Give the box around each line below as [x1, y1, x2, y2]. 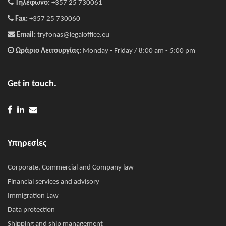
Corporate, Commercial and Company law [8, 163, 134, 172]
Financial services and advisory [8, 178, 99, 186]
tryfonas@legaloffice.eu [37, 31, 109, 39]
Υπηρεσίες [8, 138, 46, 148]
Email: [17, 31, 36, 39]
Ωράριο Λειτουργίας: [16, 47, 81, 55]
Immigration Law [8, 192, 59, 200]
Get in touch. [8, 79, 56, 89]
